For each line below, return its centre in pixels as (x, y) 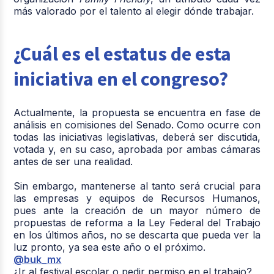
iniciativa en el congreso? (121, 79)
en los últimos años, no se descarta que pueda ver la (137, 235)
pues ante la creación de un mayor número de (137, 210)
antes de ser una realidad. (73, 161)
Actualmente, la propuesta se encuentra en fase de (137, 112)
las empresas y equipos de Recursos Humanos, (137, 198)
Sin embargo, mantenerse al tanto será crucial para (137, 186)
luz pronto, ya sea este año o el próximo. (111, 247)
